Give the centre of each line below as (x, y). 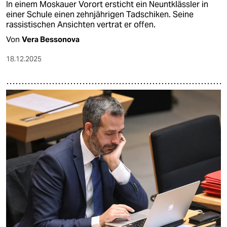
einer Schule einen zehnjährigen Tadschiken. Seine (100, 15)
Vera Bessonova (51, 40)
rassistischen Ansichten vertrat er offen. (81, 25)
